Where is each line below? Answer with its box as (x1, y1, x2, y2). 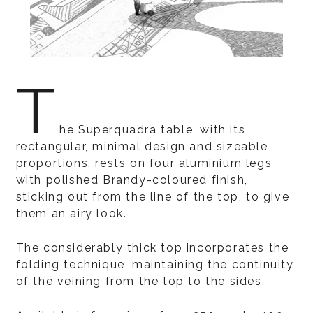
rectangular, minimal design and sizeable (15, 139, 268, 153)
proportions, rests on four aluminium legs (15, 156, 272, 170)
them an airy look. (15, 206, 127, 220)
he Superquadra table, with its (59, 122, 246, 136)
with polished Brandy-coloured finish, (15, 173, 248, 187)
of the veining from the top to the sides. (15, 274, 265, 288)
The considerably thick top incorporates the (15, 240, 289, 254)
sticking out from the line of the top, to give (15, 189, 290, 203)
